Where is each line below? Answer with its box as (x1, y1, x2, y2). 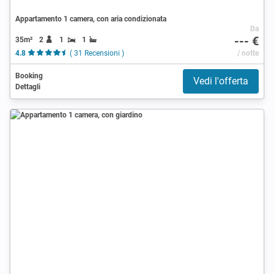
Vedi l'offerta (193, 75, 248, 87)
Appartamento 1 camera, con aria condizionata (15, 14, 166, 23)
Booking (15, 71, 43, 80)
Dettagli (15, 82, 40, 91)
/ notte (237, 48, 259, 57)
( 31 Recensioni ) (69, 48, 124, 57)
